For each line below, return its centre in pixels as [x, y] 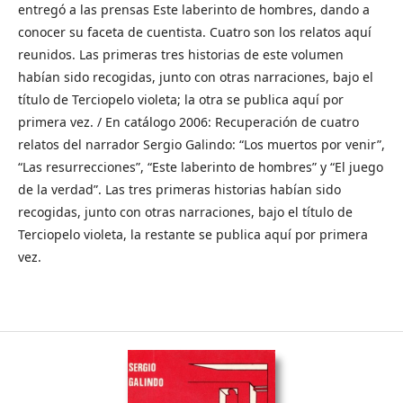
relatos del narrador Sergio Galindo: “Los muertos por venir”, [201, 144]
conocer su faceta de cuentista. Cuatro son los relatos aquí [195, 31]
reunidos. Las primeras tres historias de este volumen [181, 54]
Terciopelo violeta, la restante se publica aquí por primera [193, 234]
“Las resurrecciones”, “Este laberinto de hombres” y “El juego [201, 166]
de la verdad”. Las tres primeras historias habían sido [179, 189]
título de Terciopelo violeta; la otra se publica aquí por [181, 99]
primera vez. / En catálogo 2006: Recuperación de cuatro [188, 121]
